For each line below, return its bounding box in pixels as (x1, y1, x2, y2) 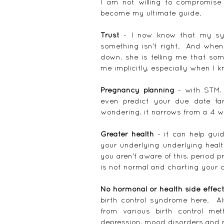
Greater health (100, 129, 154, 138)
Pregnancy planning (100, 85, 174, 94)
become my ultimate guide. (100, 8, 201, 17)
